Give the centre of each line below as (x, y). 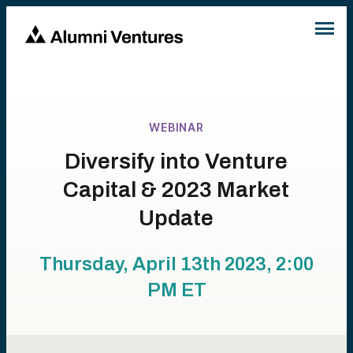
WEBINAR (176, 127)
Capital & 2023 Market (176, 190)
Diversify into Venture (176, 161)
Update (176, 218)
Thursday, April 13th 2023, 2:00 (176, 264)
